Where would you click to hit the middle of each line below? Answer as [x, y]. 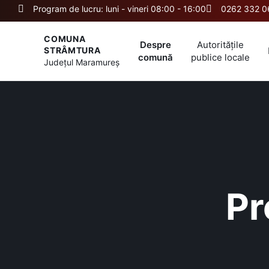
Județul [60, 62]
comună [156, 57]
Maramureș [98, 62]
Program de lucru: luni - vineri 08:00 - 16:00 [119, 9]
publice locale [220, 57]
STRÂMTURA [72, 50]
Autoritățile [220, 44]
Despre [156, 44]
